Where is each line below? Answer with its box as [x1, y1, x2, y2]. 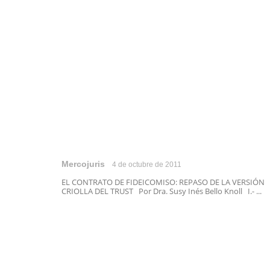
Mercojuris [61, 159, 105, 169]
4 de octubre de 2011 [112, 160, 181, 169]
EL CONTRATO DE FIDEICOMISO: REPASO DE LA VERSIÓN [61, 177, 265, 187]
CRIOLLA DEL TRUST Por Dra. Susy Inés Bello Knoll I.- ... [61, 186, 262, 196]
